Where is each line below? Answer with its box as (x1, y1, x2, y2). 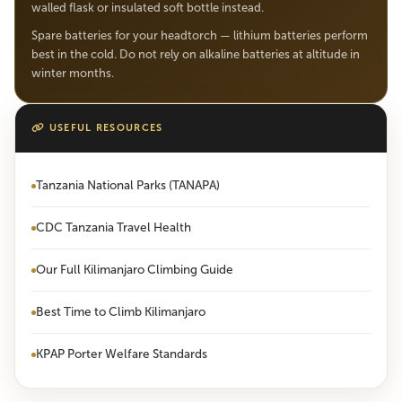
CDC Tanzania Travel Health (36, 220, 191, 235)
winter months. (31, 66, 114, 80)
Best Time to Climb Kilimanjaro (36, 304, 205, 319)
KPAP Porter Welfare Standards (36, 346, 207, 362)
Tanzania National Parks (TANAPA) (36, 178, 220, 193)
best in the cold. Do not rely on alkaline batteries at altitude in (31, 48, 360, 61)
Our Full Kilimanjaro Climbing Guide (36, 262, 233, 277)
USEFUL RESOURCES (45, 122, 163, 134)
